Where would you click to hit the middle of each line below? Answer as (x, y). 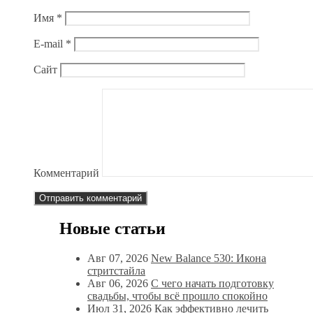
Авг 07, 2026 (118, 259)
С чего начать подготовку (212, 284)
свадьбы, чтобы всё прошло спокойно (177, 296)
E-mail (50, 44)
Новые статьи (112, 229)
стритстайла (116, 271)
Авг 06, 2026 (118, 284)
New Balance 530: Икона (209, 259)
